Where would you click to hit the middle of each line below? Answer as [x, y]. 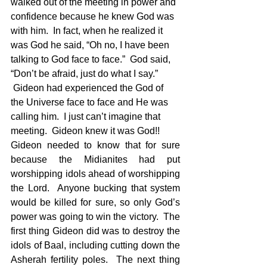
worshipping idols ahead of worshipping [95, 174]
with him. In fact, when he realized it [88, 31]
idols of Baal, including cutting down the [95, 246]
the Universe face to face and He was [91, 103]
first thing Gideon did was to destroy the [95, 231]
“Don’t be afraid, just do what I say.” [86, 74]
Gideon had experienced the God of [88, 88]
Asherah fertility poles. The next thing [95, 260]
